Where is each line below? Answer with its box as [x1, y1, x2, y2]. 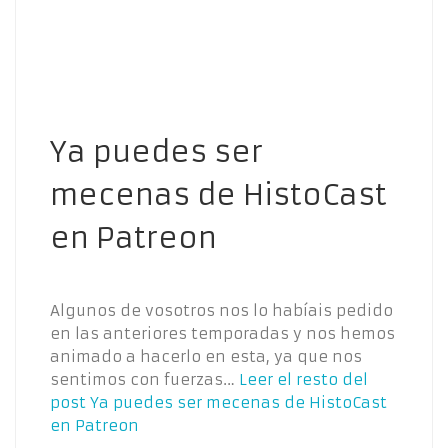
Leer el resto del [239, 369, 368, 389]
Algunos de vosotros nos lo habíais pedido [50, 300, 393, 320]
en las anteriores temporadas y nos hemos [50, 323, 395, 343]
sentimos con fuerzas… [50, 369, 239, 389]
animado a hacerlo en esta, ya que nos [50, 346, 362, 366]
